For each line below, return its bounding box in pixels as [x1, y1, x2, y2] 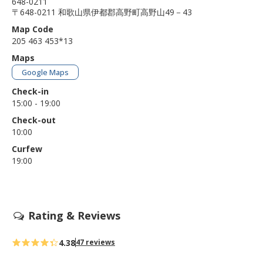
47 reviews [76, 237, 115, 248]
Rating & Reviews [25, 208, 121, 222]
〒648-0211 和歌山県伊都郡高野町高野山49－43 [12, 6, 192, 18]
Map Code [12, 23, 53, 35]
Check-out [12, 114, 56, 126]
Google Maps [22, 67, 69, 78]
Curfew [12, 143, 42, 154]
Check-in [12, 85, 49, 97]
